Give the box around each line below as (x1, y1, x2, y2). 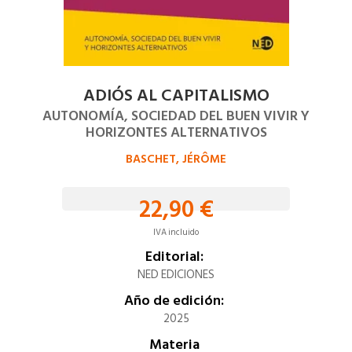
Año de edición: (124, 288, 224, 312)
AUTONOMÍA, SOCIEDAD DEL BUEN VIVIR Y (42, 104, 310, 127)
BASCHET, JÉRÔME (126, 148, 226, 169)
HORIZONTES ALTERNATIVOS (85, 121, 267, 144)
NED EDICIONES (137, 264, 214, 284)
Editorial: (145, 244, 203, 268)
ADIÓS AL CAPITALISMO (82, 81, 269, 109)
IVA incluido (153, 225, 199, 240)
